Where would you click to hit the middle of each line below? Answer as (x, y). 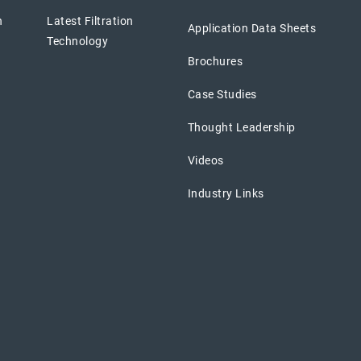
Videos (205, 160)
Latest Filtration (90, 21)
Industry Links (226, 193)
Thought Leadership (241, 127)
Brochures (215, 61)
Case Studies (222, 94)
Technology (78, 41)
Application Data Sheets (252, 28)
